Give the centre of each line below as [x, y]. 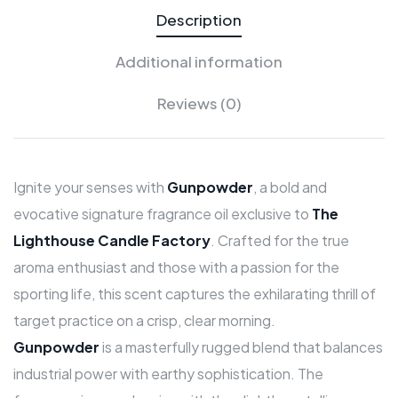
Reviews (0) [199, 103]
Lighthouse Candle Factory [112, 240]
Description [199, 19]
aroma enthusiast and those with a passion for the [176, 267]
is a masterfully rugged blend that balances [241, 346]
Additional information [199, 61]
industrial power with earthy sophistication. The [168, 373]
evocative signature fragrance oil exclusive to [163, 213]
